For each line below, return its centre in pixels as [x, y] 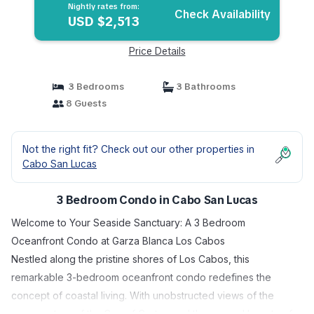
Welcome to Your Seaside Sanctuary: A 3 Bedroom [128, 223]
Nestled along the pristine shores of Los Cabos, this [130, 259]
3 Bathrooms [205, 87]
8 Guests [85, 103]
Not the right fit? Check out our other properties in [138, 149]
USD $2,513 [103, 21]
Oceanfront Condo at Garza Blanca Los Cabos [118, 241]
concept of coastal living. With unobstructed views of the [143, 295]
